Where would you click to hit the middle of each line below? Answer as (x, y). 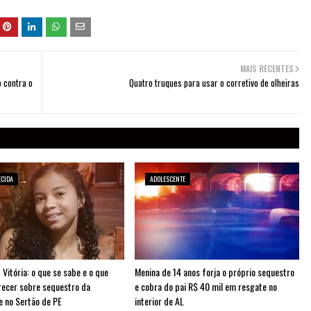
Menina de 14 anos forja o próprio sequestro (214, 272)
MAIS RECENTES (267, 68)
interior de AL (159, 301)
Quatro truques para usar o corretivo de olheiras (214, 83)
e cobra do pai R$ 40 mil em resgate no (205, 286)
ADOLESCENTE (167, 179)
